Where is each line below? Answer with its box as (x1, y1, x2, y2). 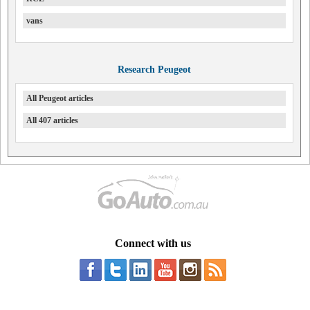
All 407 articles (26, 116, 78, 125)
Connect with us (114, 237, 191, 249)
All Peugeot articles (26, 93, 93, 103)
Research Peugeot (117, 64, 191, 75)
